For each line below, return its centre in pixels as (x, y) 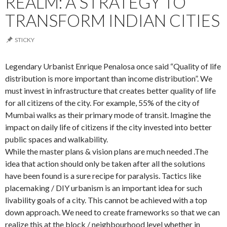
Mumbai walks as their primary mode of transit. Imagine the (108, 115)
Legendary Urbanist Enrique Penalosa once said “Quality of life (113, 66)
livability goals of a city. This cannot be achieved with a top (106, 200)
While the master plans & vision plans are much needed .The (107, 152)
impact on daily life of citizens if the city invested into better (108, 127)
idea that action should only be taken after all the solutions (105, 164)
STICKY (25, 40)
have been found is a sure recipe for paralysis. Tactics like (103, 176)
